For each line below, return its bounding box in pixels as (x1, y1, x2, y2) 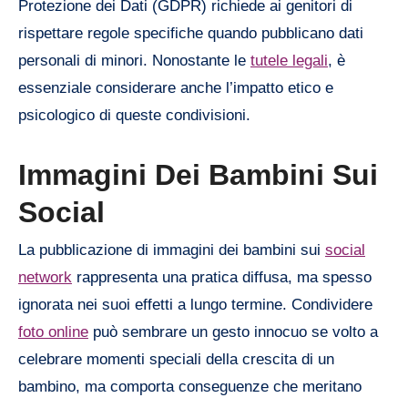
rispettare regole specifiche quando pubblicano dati (18, 24, 363, 42)
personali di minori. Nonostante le (18, 51, 250, 69)
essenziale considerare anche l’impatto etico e (18, 78, 333, 97)
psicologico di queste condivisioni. (18, 106, 250, 124)
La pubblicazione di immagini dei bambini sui (18, 241, 325, 260)
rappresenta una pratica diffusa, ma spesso (72, 269, 372, 287)
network (18, 269, 72, 287)
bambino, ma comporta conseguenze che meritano (18, 378, 362, 396)
